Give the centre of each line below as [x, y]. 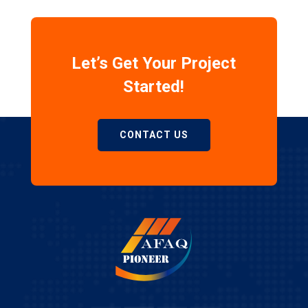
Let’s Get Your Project [154, 63]
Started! [154, 87]
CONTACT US [154, 135]
